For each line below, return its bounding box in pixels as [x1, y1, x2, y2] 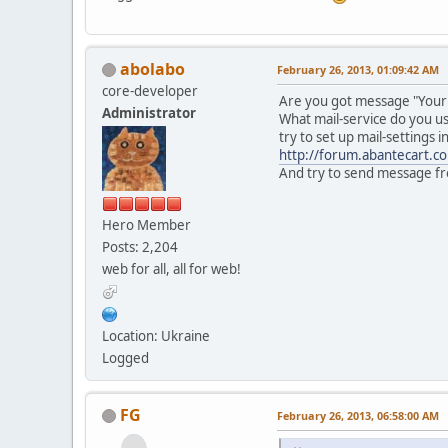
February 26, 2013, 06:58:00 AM [277, 407, 439, 423]
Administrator [102, 103, 196, 122]
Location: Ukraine [102, 326, 210, 345]
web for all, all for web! [102, 259, 241, 278]
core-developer [102, 81, 198, 100]
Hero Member [102, 215, 191, 234]
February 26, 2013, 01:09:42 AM [277, 61, 439, 77]
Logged [102, 348, 149, 367]
